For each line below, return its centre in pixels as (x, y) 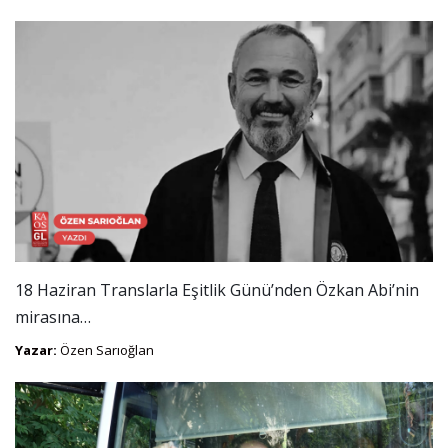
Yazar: (36, 350)
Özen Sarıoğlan (105, 350)
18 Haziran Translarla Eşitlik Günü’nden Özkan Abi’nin (217, 290)
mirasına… (53, 317)
